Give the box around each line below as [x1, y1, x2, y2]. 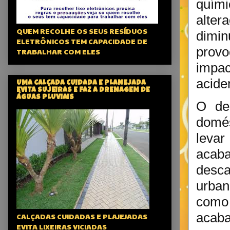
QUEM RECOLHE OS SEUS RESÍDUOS [16, 26, 147, 36]
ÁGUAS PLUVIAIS [16, 94, 74, 102]
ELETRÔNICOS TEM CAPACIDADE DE [16, 36, 147, 47]
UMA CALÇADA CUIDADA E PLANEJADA [16, 80, 146, 87]
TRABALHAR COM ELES [16, 46, 100, 57]
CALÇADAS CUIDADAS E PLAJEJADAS [16, 211, 147, 222]
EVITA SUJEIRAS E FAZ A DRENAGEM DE [16, 87, 150, 94]
